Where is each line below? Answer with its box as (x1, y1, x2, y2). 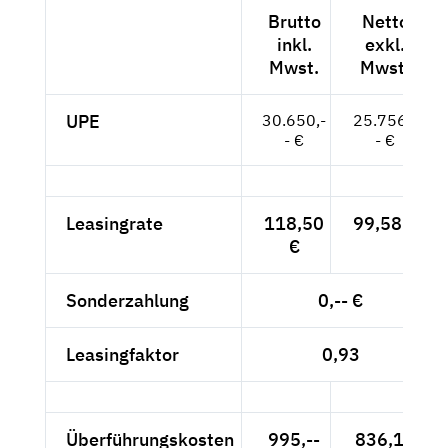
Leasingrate (66, 211, 163, 235)
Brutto (267, 9, 321, 33)
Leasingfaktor (66, 342, 179, 366)
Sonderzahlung (66, 288, 189, 312)
